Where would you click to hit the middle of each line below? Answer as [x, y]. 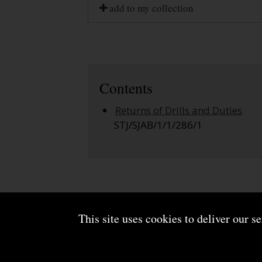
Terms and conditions [184, 229]
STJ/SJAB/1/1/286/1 [158, 125]
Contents [126, 87]
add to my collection [150, 8]
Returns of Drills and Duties [179, 111]
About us [106, 229]
